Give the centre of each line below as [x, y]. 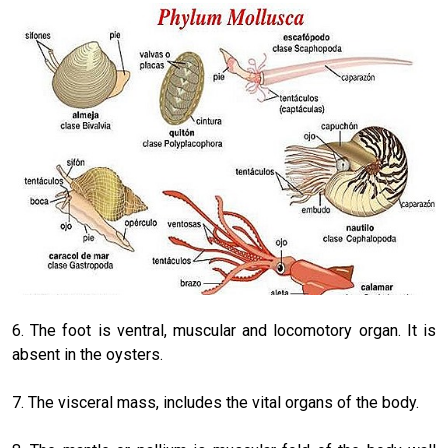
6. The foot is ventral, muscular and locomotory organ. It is [224, 330]
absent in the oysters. [87, 354]
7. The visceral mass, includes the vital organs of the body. [215, 402]
